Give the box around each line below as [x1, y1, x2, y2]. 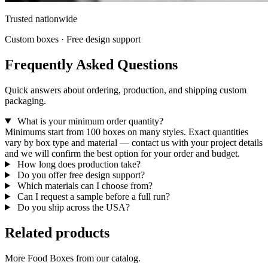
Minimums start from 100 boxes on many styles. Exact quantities [5, 126, 248, 137]
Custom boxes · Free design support [5, 34, 141, 44]
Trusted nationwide [5, 14, 77, 24]
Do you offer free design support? [17, 169, 145, 180]
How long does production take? [17, 159, 141, 169]
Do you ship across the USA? [17, 202, 130, 212]
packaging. [5, 95, 46, 106]
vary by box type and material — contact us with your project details [5, 137, 263, 148]
